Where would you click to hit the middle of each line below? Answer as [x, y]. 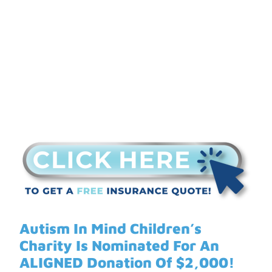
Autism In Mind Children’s [110, 228]
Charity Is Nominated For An [119, 245]
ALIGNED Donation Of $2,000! [127, 262]
